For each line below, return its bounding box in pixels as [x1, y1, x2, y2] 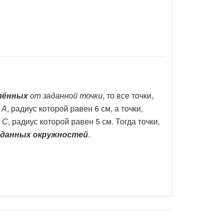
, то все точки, [103, 89, 153, 101]
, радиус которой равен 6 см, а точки [7, 102, 141, 114]
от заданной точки [28, 89, 103, 101]
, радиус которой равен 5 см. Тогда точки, [8, 115, 160, 127]
